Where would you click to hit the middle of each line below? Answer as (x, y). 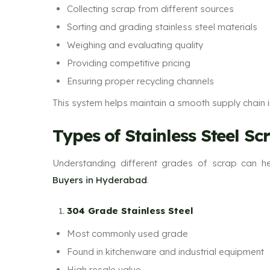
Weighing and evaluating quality (135, 45)
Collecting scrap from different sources (150, 8)
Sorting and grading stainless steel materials (162, 27)
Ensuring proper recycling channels (140, 81)
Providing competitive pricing (129, 63)
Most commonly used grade (127, 233)
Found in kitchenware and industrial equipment (165, 251)
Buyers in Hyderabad (100, 180)
